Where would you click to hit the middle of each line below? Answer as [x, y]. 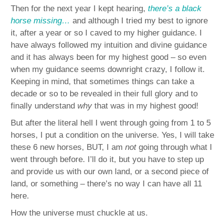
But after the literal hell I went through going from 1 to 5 [111, 123]
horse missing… [41, 20]
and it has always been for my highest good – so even [109, 57]
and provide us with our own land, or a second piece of [110, 171]
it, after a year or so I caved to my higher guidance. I [107, 33]
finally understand [44, 106]
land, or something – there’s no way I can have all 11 [107, 183]
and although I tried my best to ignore [139, 20]
